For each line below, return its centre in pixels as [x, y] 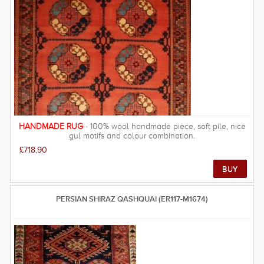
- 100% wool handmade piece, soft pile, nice [164, 126]
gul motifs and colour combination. [132, 136]
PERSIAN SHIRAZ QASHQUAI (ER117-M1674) [132, 199]
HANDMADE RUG [51, 126]
